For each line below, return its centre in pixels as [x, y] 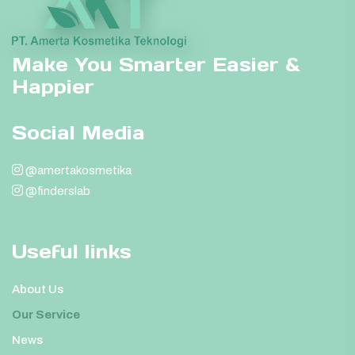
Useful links [72, 251]
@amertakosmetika [77, 170]
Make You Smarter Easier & [156, 64]
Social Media [78, 132]
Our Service [46, 314]
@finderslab [57, 191]
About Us [38, 289]
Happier [53, 86]
